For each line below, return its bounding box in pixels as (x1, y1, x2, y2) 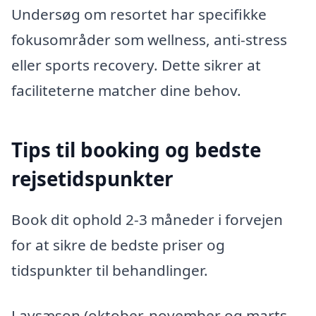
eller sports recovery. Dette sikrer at (11, 55, 261, 75)
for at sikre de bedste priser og (11, 234, 225, 255)
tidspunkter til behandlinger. (11, 260, 208, 280)
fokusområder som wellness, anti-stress (11, 30, 287, 50)
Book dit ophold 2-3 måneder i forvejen (11, 209, 283, 229)
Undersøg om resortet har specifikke (11, 4, 267, 25)
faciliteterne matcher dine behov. (11, 80, 241, 101)
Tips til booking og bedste (11, 136, 261, 164)
